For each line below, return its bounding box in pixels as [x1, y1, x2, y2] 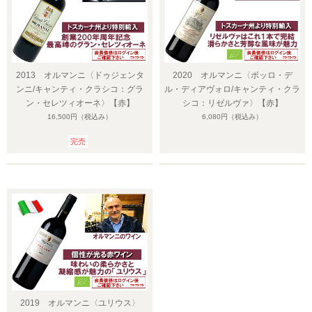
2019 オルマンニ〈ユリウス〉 [19, 298, 140, 309]
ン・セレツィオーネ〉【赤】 [25, 98, 134, 109]
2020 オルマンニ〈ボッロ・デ [172, 70, 292, 81]
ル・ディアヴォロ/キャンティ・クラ [164, 84, 300, 95]
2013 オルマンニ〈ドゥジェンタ [15, 70, 144, 81]
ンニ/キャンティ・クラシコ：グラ [16, 84, 143, 95]
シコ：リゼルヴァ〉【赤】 [182, 98, 283, 109]
